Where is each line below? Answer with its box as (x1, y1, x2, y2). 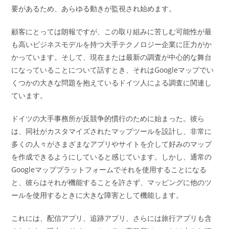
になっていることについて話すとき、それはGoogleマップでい (11, 65, 214, 75)
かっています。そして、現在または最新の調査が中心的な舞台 (11, 52, 212, 62)
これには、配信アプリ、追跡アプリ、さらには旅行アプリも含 (11, 213, 212, 223)
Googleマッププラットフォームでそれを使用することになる (11, 165, 207, 175)
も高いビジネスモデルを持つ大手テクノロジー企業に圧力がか (11, 39, 212, 50)
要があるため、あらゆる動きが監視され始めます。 (11, 4, 176, 14)
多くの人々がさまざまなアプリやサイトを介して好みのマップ (11, 139, 212, 149)
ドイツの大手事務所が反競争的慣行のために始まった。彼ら (11, 113, 205, 124)
